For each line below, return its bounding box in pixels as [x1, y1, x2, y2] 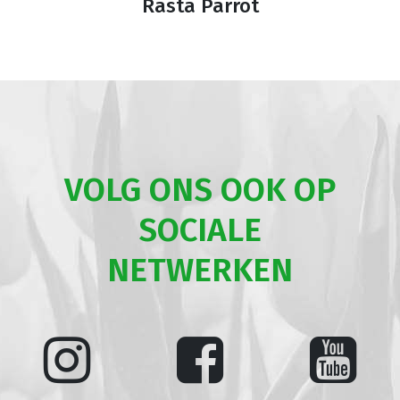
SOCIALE [137, 210, 262, 251]
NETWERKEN [106, 250, 293, 291]
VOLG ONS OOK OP [63, 170, 336, 211]
